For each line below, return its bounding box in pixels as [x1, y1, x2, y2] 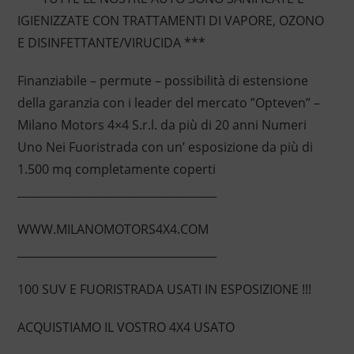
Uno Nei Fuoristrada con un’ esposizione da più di [17, 138, 313, 156]
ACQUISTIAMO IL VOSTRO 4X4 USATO [17, 318, 235, 337]
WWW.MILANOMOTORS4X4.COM [17, 220, 209, 239]
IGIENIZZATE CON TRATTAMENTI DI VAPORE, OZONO [17, 12, 324, 30]
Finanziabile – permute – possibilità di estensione [17, 72, 308, 90]
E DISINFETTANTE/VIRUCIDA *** [17, 34, 205, 52]
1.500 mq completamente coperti [17, 160, 216, 179]
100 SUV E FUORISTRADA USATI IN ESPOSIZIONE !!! [17, 281, 311, 299]
